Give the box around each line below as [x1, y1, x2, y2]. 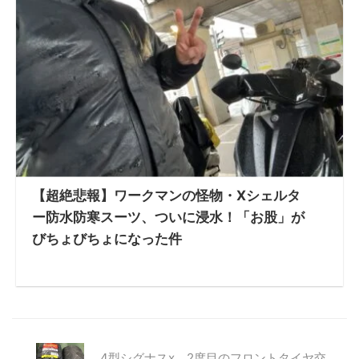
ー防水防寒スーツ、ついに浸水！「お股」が [32, 208, 305, 225]
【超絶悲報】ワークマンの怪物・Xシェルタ [32, 187, 301, 204]
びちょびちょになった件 [32, 230, 182, 247]
